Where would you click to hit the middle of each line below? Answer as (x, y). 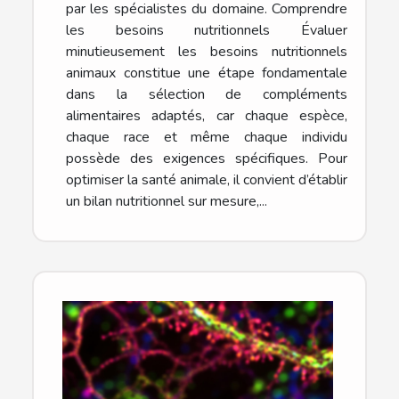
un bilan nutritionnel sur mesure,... (167, 201)
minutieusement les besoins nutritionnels (207, 51)
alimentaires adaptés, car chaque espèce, (207, 115)
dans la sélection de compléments (207, 94)
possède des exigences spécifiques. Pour (207, 158)
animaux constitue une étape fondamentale (207, 73)
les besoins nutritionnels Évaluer (207, 30)
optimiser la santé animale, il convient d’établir (207, 179)
